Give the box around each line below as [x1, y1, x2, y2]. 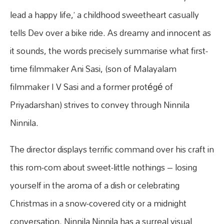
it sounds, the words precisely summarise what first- [10, 41, 208, 59]
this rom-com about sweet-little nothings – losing [10, 158, 197, 176]
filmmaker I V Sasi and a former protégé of [10, 77, 173, 95]
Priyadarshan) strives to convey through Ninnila [10, 95, 189, 113]
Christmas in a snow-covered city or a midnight [10, 194, 186, 212]
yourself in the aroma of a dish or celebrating [10, 176, 179, 194]
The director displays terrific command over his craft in [10, 140, 214, 158]
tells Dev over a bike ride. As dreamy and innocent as [10, 23, 211, 41]
